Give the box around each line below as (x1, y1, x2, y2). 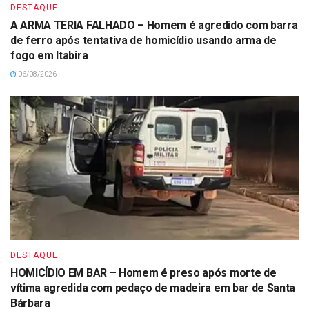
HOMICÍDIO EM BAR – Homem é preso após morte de (10, 266, 277, 279)
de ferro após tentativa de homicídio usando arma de (10, 33, 277, 47)
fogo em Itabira (10, 48, 88, 62)
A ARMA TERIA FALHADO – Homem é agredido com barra (10, 18, 298, 32)
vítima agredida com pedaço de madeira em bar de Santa (10, 281, 296, 295)
